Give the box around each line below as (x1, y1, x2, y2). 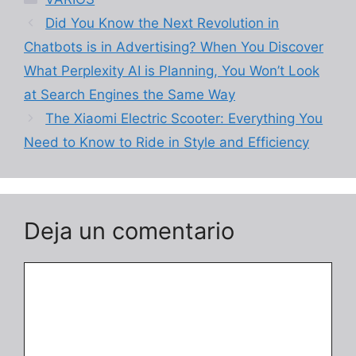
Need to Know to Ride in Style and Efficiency (24, 133, 309, 150)
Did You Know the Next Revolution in (45, 14, 280, 31)
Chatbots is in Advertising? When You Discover (24, 38, 323, 55)
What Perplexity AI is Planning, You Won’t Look (24, 62, 319, 79)
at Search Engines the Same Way (24, 86, 235, 103)
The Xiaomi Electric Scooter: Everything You (45, 110, 323, 126)
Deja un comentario (24, 216, 234, 245)
